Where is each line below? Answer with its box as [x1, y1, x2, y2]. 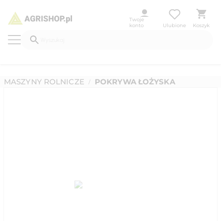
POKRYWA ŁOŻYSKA [94, 77, 175, 86]
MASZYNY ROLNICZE [4, 77, 84, 86]
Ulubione [163, 22, 186, 29]
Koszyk [193, 22, 210, 29]
